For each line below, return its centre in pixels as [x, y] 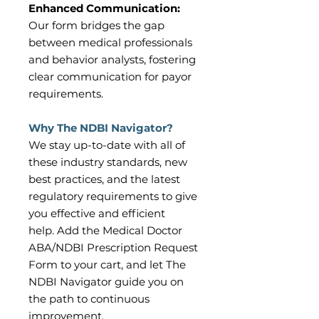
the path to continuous [89, 299]
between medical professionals [110, 43]
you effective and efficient [97, 214]
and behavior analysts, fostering [112, 60]
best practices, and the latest [104, 179]
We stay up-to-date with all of [107, 145]
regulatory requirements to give [113, 197]
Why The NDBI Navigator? [101, 128]
